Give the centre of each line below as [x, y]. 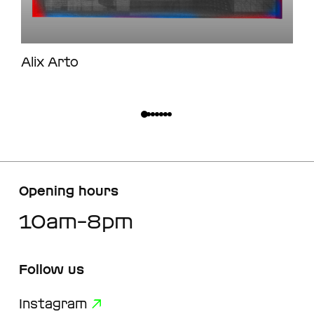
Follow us [51, 269]
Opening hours [68, 191]
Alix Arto [50, 62]
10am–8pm [76, 221]
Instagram [53, 303]
